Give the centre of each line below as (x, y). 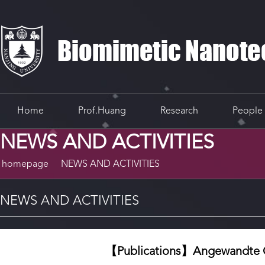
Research (179, 111)
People (248, 111)
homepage (25, 164)
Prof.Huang (102, 111)
